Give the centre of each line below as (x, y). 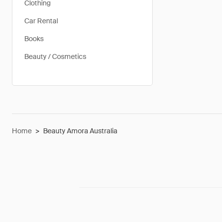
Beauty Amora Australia (80, 131)
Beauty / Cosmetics (55, 56)
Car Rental (41, 21)
